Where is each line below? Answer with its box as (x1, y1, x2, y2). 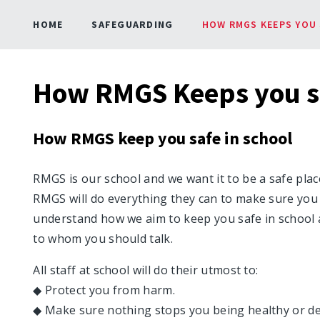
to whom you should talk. (33, 231, 174, 246)
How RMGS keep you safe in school (33, 127, 293, 149)
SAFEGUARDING (91, 18, 174, 31)
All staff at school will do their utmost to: (33, 262, 259, 278)
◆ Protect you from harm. (33, 282, 176, 298)
